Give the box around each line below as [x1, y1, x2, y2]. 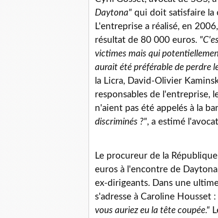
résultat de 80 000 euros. [95, 36, 200, 45]
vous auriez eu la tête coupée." [95, 206, 210, 216]
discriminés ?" [95, 117, 147, 127]
